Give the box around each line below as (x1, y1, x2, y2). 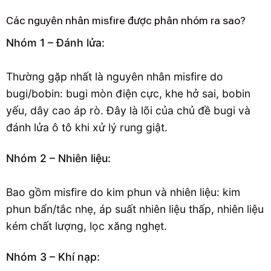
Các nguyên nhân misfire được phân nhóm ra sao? (6, 14, 246, 27)
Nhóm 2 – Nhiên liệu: (6, 151, 111, 165)
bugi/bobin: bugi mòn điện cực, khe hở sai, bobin (6, 87, 250, 100)
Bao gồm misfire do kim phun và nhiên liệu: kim (6, 185, 240, 198)
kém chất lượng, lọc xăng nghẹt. (6, 219, 167, 232)
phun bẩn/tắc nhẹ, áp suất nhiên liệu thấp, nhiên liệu (6, 202, 264, 215)
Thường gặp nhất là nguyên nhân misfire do (6, 70, 223, 83)
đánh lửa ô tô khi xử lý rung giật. (6, 120, 168, 134)
